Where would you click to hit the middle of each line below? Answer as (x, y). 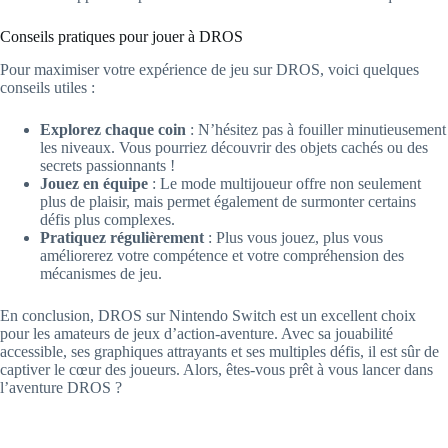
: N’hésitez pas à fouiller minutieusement (316, 129)
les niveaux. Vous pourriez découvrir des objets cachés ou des (234, 147)
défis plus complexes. (107, 219)
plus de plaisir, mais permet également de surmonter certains (228, 201)
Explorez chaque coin (113, 129)
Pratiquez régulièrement (122, 237)
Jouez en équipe (94, 183)
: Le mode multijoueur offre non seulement (284, 183)
